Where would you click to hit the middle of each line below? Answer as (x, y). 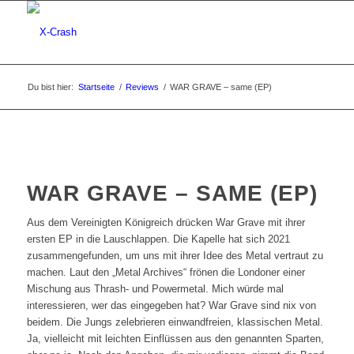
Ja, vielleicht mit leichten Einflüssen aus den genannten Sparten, (175, 339)
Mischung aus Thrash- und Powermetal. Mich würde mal (155, 289)
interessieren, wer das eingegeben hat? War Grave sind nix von (171, 306)
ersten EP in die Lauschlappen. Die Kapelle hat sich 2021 (158, 239)
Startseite (96, 87)
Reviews (142, 87)
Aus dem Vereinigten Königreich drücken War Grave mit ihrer (166, 223)
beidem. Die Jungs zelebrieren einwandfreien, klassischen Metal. (175, 322)
